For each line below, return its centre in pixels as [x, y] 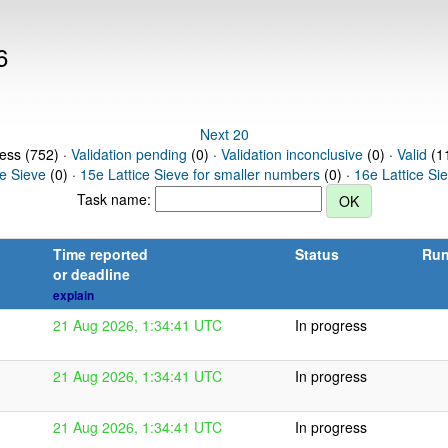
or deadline [91, 274]
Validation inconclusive [291, 154]
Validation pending [128, 154]
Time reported [100, 254]
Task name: [115, 198]
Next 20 [224, 134]
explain [73, 295]
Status [317, 254]
